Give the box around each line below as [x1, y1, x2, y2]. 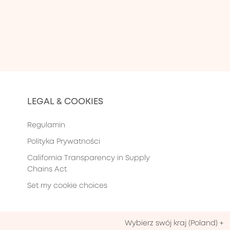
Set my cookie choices [27, 181, 108, 190]
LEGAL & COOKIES [27, 95, 104, 107]
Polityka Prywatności [27, 137, 101, 146]
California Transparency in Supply [27, 153, 150, 163]
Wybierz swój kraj [124, 218, 186, 228]
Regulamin [27, 120, 66, 130]
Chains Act [27, 164, 67, 174]
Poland [190, 218, 216, 228]
